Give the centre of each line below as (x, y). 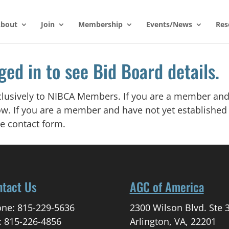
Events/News (169, 24)
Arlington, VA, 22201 (173, 222)
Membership (100, 24)
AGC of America (167, 187)
